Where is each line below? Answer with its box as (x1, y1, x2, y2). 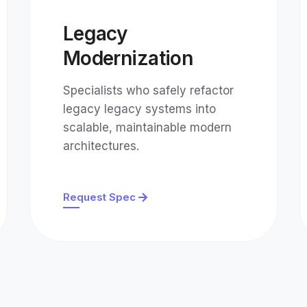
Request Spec (62, 191, 136, 204)
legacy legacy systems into (62, 102, 216, 116)
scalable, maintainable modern (62, 121, 232, 134)
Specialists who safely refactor (62, 84, 234, 97)
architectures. (62, 139, 139, 153)
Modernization (62, 47, 193, 70)
